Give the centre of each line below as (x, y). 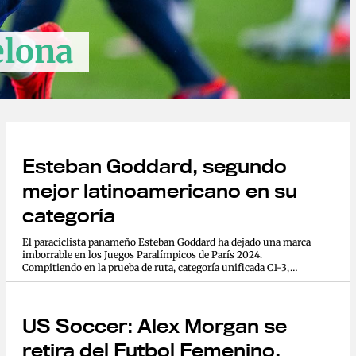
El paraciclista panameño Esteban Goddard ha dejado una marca (166, 242)
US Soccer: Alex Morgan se (154, 325)
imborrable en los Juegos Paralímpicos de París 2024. (142, 254)
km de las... (47, 292)
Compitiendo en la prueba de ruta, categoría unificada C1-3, (156, 267)
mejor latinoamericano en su (159, 190)
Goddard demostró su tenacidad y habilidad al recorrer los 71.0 (163, 280)
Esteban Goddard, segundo (154, 166)
